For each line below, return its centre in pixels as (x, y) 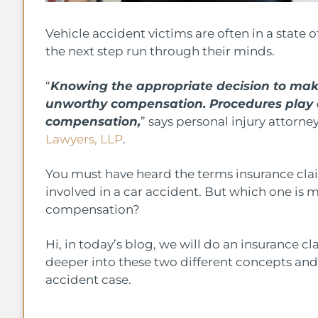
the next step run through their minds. (161, 51)
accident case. (90, 279)
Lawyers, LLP (84, 139)
